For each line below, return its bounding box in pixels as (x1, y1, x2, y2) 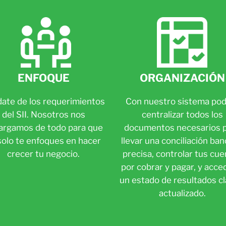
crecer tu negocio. (7, 149, 80, 159)
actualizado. (158, 188, 206, 198)
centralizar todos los (141, 109, 223, 120)
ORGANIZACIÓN (139, 72, 225, 84)
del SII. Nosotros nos (2, 109, 85, 120)
